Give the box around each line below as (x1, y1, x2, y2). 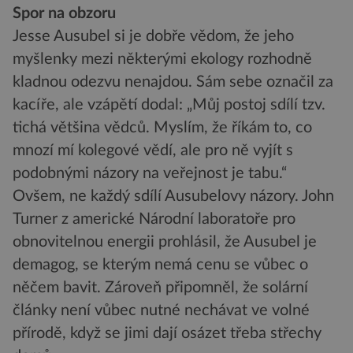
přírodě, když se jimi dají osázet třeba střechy (13, 325, 321, 341)
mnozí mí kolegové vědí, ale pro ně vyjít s (13, 142, 293, 158)
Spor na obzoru (13, 5, 116, 21)
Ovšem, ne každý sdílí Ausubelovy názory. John (13, 188, 334, 204)
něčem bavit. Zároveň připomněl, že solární (13, 279, 308, 295)
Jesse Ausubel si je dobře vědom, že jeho (13, 28, 294, 44)
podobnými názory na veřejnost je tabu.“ (13, 165, 287, 181)
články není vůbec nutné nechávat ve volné (13, 302, 310, 318)
